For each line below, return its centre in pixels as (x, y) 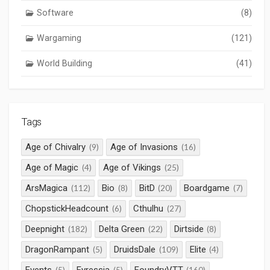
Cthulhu (148, 209)
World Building (64, 63)
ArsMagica (47, 188)
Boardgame (207, 188)
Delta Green (122, 229)
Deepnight (45, 229)
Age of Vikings (132, 168)
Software (55, 12)
